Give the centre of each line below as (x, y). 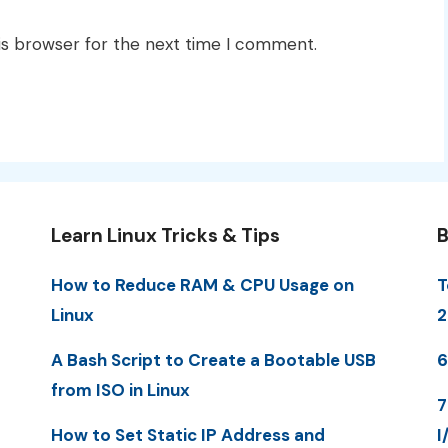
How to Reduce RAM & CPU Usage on (202, 284)
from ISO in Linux (120, 389)
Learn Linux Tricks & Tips (165, 235)
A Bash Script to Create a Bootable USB (213, 359)
